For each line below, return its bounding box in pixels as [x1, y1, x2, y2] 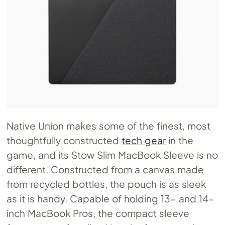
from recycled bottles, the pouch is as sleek [7, 178, 206, 190]
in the [166, 134, 193, 147]
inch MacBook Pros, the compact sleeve [7, 207, 189, 219]
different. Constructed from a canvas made [7, 163, 204, 176]
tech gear [122, 134, 166, 147]
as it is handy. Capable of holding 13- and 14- [7, 192, 214, 205]
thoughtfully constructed [7, 134, 122, 147]
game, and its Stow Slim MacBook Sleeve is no [7, 149, 218, 161]
